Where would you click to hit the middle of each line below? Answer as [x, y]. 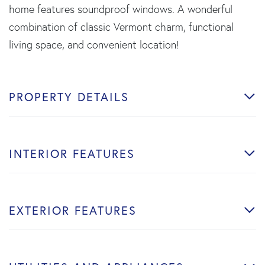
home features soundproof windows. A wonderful [121, 9]
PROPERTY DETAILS [69, 96]
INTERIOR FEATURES [72, 153]
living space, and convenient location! [94, 44]
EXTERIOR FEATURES [73, 210]
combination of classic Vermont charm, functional [121, 27]
